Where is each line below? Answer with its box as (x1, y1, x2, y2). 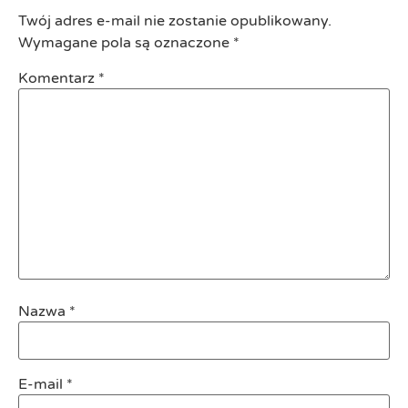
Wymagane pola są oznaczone (18, 33, 233, 52)
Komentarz (18, 69, 98, 88)
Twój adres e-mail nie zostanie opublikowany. (18, 11, 331, 30)
